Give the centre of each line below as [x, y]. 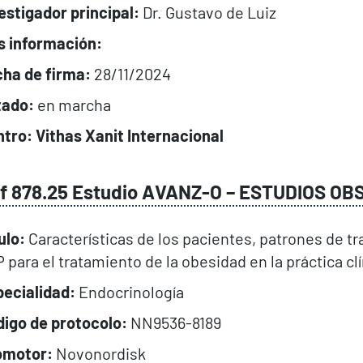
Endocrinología [129, 291]
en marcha [74, 104]
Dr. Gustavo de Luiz [207, 12]
